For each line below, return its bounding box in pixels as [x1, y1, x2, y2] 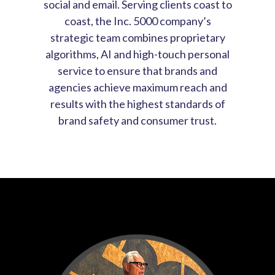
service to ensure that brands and [58, 63, 217, 77]
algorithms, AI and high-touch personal [45, 47, 230, 61]
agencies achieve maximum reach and [48, 80, 227, 94]
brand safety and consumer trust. [58, 113, 217, 127]
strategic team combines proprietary [50, 30, 225, 44]
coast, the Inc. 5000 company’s [64, 14, 211, 28]
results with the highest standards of [50, 96, 225, 110]
